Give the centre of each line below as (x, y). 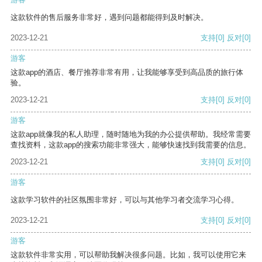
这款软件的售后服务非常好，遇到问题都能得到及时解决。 (109, 18)
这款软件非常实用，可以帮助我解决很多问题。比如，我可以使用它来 (128, 255)
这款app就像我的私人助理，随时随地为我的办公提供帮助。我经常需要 (131, 135)
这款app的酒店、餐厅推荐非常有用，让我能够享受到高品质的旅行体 (127, 73)
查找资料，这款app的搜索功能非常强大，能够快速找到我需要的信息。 (131, 145)
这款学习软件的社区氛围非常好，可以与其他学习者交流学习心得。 (125, 200)
